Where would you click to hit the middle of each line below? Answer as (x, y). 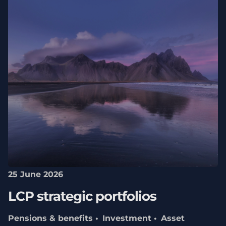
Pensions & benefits (50, 218)
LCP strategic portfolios (82, 196)
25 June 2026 (36, 175)
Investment (127, 218)
